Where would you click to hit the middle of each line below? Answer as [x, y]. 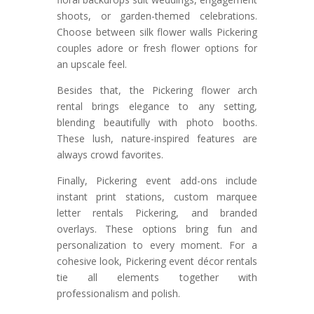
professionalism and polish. [118, 294]
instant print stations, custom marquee [157, 197]
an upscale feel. [91, 64]
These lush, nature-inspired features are [157, 139]
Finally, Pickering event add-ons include [157, 181]
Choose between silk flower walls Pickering [157, 32]
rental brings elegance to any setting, [157, 107]
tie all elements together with [157, 278]
